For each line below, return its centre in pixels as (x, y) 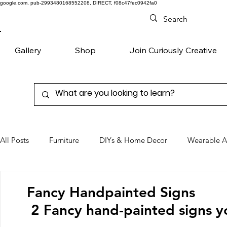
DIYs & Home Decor (133, 140)
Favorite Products (134, 181)
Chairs (31, 181)
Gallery (28, 50)
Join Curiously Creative (173, 50)
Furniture (64, 140)
